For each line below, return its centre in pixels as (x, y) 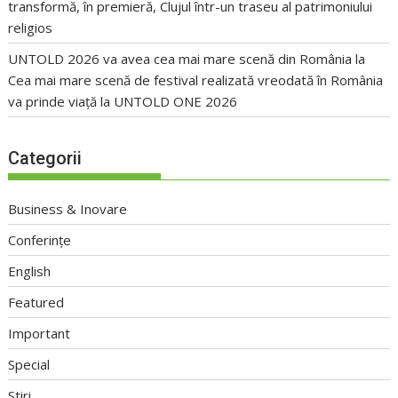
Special (29, 365)
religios (31, 27)
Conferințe (40, 240)
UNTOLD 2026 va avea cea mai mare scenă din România (180, 58)
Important (40, 334)
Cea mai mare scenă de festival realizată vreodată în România (196, 80)
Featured (36, 302)
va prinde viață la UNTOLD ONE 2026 (123, 101)
